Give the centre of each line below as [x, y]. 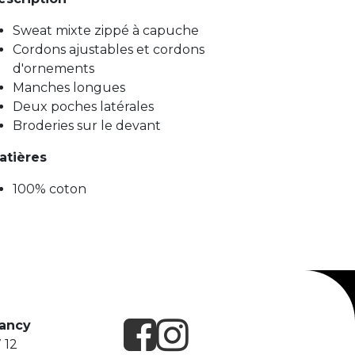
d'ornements [55, 68]
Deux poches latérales [83, 106]
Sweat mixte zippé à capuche [105, 30]
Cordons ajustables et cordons [108, 49]
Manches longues [69, 87]
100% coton [49, 189]
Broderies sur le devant [86, 125]
